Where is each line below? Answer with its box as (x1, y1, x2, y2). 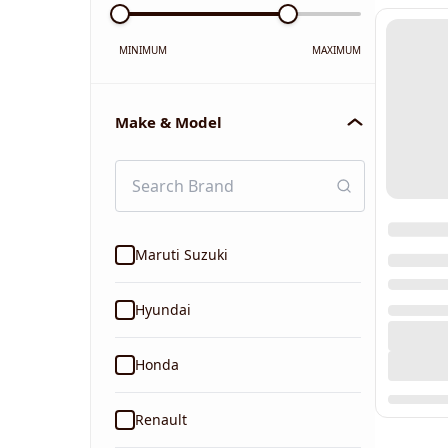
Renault (135, 410, 187, 429)
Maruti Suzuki (135, 245, 228, 264)
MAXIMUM (312, 43, 361, 57)
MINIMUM (119, 43, 167, 57)
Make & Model (115, 112, 222, 132)
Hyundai (135, 300, 191, 319)
